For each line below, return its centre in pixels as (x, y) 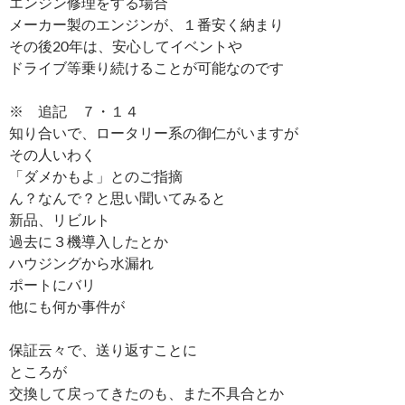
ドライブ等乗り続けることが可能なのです (146, 67)
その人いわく (52, 154)
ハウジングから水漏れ (81, 262)
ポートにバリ (52, 284)
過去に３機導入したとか (89, 240)
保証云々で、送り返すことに (103, 349)
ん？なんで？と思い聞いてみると (118, 197)
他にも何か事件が (67, 306)
